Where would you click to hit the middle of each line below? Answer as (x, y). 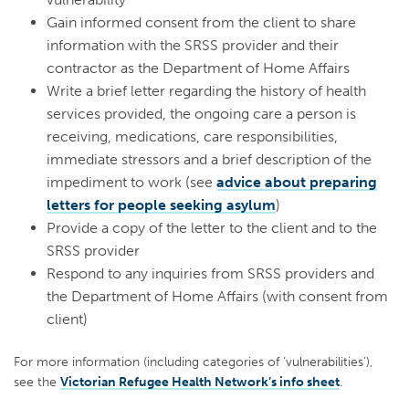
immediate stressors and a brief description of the (209, 160)
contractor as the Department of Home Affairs (198, 68)
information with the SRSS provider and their (193, 46)
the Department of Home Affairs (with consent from (217, 297)
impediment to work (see (131, 183)
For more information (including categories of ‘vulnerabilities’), (193, 361)
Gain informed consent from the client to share (201, 23)
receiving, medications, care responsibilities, (192, 137)
